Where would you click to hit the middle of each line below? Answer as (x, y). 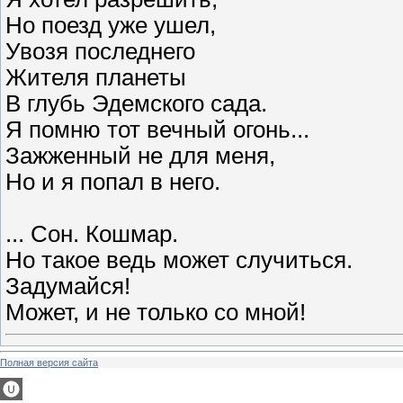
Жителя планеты (96, 77)
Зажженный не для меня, (140, 155)
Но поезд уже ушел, (111, 25)
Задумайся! (68, 286)
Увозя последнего (100, 51)
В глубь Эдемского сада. (136, 103)
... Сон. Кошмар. (92, 233)
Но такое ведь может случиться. (179, 260)
